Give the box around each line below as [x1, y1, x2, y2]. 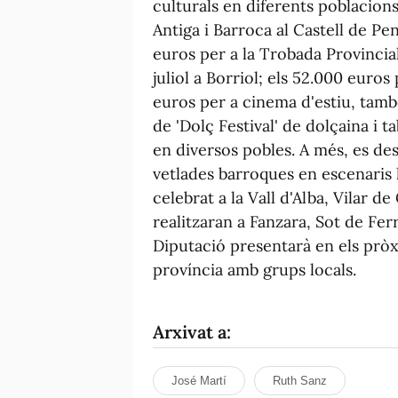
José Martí [171, 373, 227, 387]
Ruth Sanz [273, 373, 327, 387]
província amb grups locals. [153, 259, 356, 280]
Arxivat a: [153, 320, 231, 343]
